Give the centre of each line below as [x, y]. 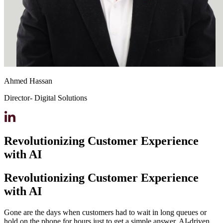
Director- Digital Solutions [46, 98]
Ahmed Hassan [28, 81]
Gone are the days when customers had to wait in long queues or [105, 213]
